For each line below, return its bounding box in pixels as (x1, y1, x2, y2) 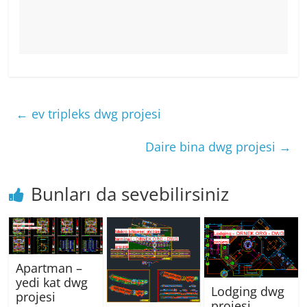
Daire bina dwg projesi (145, 138, 279, 156)
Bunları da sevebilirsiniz (31, 182, 230, 207)
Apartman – (16, 259, 83, 276)
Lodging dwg (210, 282, 284, 299)
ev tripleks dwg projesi (28, 106, 162, 123)
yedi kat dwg (16, 273, 88, 291)
